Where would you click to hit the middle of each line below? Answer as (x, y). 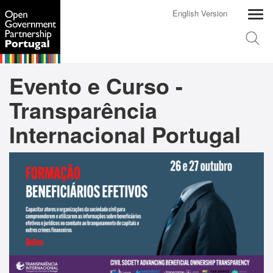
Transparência (83, 110)
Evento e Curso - (96, 85)
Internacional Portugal (125, 134)
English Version (200, 13)
